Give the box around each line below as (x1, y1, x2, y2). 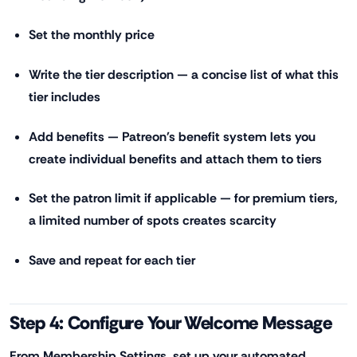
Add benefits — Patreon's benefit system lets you (29, 127, 316, 145)
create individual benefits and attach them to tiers (29, 150, 322, 167)
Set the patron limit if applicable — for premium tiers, (29, 190, 338, 207)
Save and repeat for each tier (29, 251, 195, 269)
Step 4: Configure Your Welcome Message (10, 310, 332, 335)
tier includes (29, 88, 100, 106)
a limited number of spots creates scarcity (29, 212, 277, 229)
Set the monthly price (29, 26, 155, 44)
